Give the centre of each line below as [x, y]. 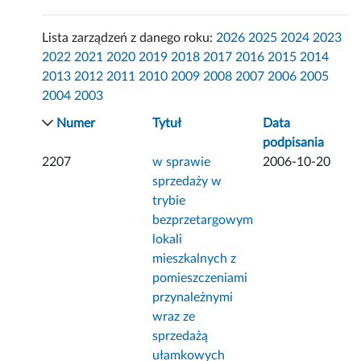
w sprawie [182, 162]
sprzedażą [180, 336]
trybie [169, 201]
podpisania [294, 143]
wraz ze [174, 317]
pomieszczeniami [200, 278]
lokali [168, 240]
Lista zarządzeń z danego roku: [129, 38]
